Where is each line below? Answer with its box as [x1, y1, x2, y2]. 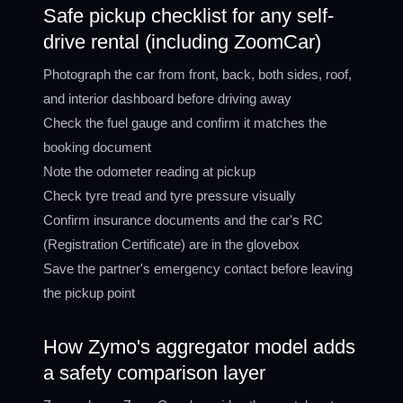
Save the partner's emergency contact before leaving [43, 261, 353, 276]
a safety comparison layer [43, 362, 265, 384]
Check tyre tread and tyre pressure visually [43, 188, 296, 203]
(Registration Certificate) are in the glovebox [43, 237, 300, 252]
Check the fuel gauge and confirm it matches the [43, 115, 327, 130]
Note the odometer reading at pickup [43, 164, 255, 179]
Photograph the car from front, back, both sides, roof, [43, 67, 352, 82]
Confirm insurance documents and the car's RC [43, 212, 323, 228]
